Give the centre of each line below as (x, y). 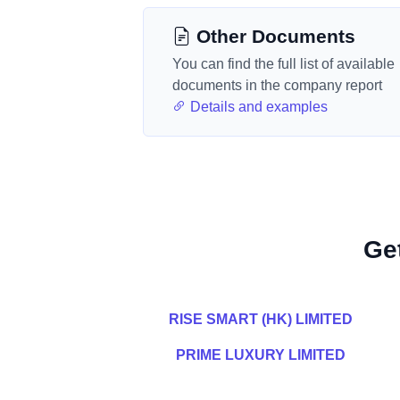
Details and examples (257, 107)
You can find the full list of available (283, 64)
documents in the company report (277, 85)
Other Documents (273, 36)
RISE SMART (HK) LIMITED (261, 319)
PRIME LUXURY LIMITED (261, 355)
